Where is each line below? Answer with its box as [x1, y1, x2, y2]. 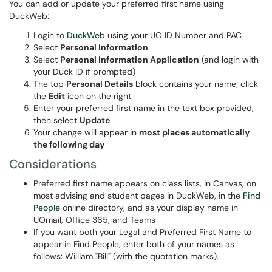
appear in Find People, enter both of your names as [33, 239, 234, 250]
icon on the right [65, 90, 131, 101]
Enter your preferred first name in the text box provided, [33, 103, 254, 114]
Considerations [9, 156, 97, 172]
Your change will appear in [33, 127, 139, 138]
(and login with [199, 54, 259, 65]
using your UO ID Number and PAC [105, 30, 242, 41]
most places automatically [139, 127, 250, 138]
